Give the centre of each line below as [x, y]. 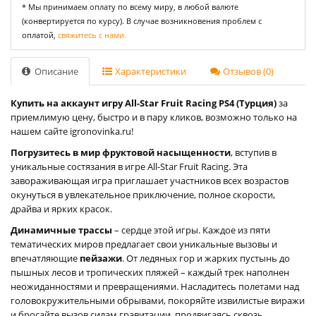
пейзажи [101, 258]
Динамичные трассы [61, 230]
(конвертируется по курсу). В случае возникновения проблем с [142, 20]
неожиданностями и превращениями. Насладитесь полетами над [155, 286]
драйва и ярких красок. [61, 208]
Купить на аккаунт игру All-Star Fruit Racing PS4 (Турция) [144, 103]
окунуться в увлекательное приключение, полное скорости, [143, 194]
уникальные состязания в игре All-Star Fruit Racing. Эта [129, 166]
